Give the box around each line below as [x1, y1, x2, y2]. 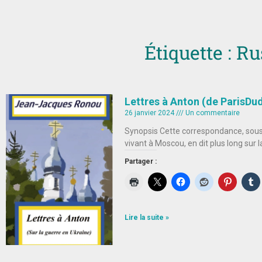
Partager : [124, 157, 157, 166]
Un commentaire [183, 109, 240, 117]
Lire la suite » [124, 213, 169, 222]
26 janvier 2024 [124, 109, 176, 117]
